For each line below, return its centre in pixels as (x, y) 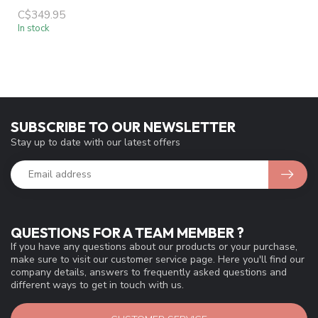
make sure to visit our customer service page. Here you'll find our (158, 259)
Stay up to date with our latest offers (95, 142)
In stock (34, 28)
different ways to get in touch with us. (97, 285)
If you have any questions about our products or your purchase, (154, 246)
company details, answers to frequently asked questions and (149, 272)
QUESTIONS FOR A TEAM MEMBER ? (127, 232)
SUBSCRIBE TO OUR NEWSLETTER (123, 126)
